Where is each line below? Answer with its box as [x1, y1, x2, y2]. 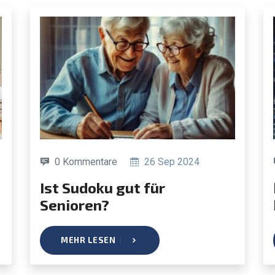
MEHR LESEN [61, 234, 115, 245]
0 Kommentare [55, 155, 117, 168]
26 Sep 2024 [142, 155, 199, 168]
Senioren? [40, 195, 109, 214]
